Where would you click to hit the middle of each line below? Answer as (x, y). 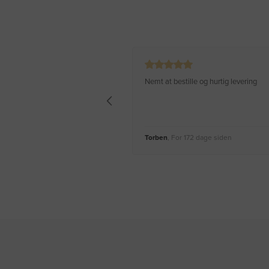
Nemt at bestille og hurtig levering (201, 82)
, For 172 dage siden (200, 138)
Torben (156, 138)
